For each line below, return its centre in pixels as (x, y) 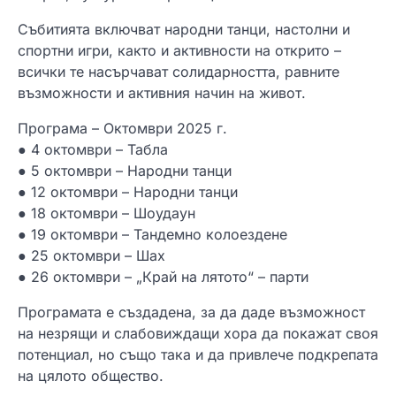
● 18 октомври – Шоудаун (107, 213)
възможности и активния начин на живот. (162, 93)
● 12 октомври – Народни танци (128, 192)
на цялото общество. (91, 376)
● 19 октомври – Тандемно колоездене (152, 235)
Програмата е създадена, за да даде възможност (191, 312)
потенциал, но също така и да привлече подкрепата (198, 355)
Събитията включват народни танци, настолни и (184, 30)
